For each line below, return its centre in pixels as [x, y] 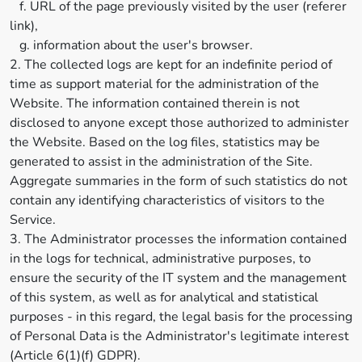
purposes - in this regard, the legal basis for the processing [181, 317]
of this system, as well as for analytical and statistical [164, 297]
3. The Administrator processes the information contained [178, 239]
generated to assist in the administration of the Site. [161, 162]
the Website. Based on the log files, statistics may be [165, 142]
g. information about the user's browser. [131, 45]
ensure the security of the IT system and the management [178, 278]
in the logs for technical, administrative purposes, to [160, 259]
